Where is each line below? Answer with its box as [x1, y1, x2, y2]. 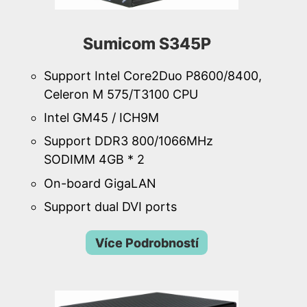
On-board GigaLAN [44, 175, 156, 191]
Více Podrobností [95, 235, 199, 250]
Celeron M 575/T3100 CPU [44, 87, 198, 101]
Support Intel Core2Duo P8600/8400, [44, 69, 262, 83]
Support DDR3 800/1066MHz [44, 134, 213, 149]
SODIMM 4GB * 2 [44, 152, 145, 167]
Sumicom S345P [82, 34, 211, 54]
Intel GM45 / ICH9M [44, 110, 159, 125]
